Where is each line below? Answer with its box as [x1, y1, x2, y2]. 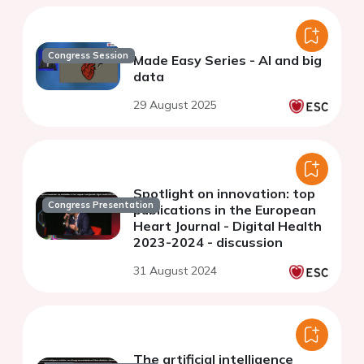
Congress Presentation [48, 199, 154, 211]
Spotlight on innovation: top [133, 184, 315, 201]
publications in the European [133, 201, 316, 218]
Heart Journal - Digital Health [133, 217, 322, 234]
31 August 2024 [133, 262, 217, 278]
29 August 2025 [133, 97, 217, 112]
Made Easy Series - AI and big [133, 51, 322, 68]
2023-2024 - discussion [133, 233, 283, 250]
